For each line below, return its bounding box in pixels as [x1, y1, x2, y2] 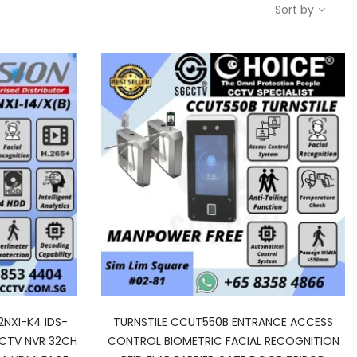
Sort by [275, 2, 314, 18]
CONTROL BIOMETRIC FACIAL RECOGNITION [107, 333, 339, 349]
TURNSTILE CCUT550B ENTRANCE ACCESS [113, 314, 333, 330]
